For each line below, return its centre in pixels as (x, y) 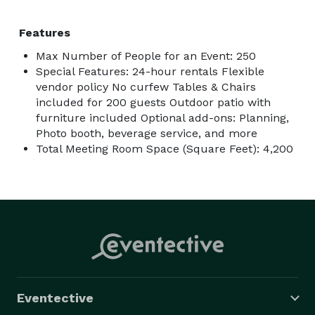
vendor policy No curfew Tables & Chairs (146, 86)
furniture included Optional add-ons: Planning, (162, 117)
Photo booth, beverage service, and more (147, 133)
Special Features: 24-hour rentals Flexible (150, 71)
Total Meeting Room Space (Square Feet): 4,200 (165, 148)
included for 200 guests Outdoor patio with (153, 102)
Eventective (55, 297)
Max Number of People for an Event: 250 (146, 56)
